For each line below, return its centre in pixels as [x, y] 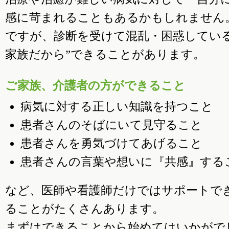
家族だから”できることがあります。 [105, 54]
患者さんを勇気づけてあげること [111, 143]
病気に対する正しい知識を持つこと [117, 107]
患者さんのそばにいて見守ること [111, 125]
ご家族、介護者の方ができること [95, 86]
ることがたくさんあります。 [85, 209]
